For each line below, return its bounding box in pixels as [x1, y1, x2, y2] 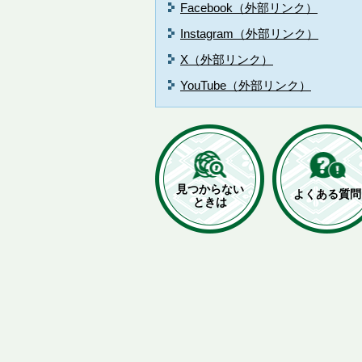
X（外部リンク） [180, 53, 273, 66]
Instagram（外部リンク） [180, 27, 318, 40]
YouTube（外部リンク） [180, 78, 311, 92]
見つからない [175, 182, 244, 196]
